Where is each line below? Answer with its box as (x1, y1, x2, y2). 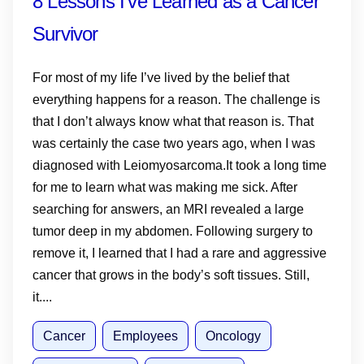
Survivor (32, 23, 98, 45)
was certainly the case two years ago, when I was (32, 136, 315, 150)
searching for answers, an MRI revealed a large (32, 202, 304, 216)
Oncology (206, 329, 261, 343)
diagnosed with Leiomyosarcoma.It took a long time (32, 158, 327, 172)
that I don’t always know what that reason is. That (32, 115, 314, 128)
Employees (113, 329, 178, 343)
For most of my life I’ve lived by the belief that (32, 71, 289, 84)
